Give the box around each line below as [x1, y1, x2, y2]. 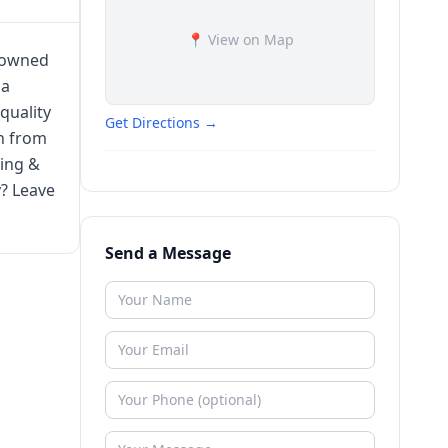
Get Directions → [105, 113, 218, 132]
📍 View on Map [186, 30, 294, 49]
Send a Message [105, 242, 231, 264]
